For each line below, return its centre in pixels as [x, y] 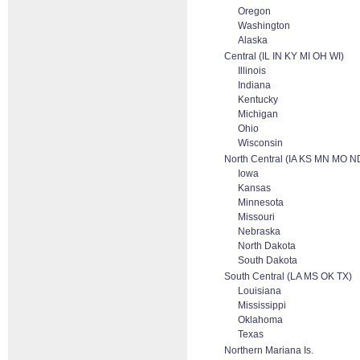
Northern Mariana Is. [269, 350]
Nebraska [259, 231]
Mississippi [262, 305]
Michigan [258, 114]
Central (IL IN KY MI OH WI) [284, 56]
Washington [264, 26]
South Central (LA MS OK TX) [288, 276]
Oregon [254, 11]
